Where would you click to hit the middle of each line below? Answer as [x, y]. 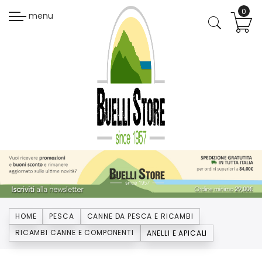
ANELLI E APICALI [177, 233]
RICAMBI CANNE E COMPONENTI [75, 232]
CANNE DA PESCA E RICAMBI [140, 216]
